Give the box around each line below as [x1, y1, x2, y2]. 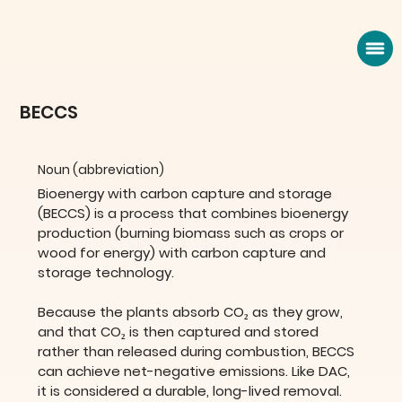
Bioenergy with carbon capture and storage [38, 184, 336, 204]
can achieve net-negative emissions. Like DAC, [38, 362, 354, 381]
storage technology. [38, 263, 179, 283]
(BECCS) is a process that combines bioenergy [38, 204, 353, 223]
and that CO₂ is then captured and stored [38, 322, 323, 342]
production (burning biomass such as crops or [38, 223, 348, 243]
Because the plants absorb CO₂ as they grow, [38, 302, 347, 322]
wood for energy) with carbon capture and [38, 243, 330, 263]
